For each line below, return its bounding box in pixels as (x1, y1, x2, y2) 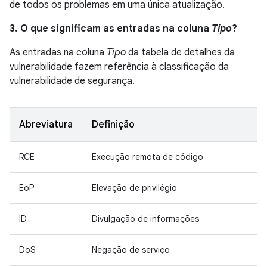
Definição (92, 119, 135, 131)
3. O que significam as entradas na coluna (10, 23, 212, 35)
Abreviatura (19, 119, 73, 131)
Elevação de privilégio (92, 182, 177, 193)
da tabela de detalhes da (126, 46, 235, 58)
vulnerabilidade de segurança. (10, 75, 135, 87)
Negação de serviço (92, 244, 170, 255)
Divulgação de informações (92, 213, 199, 224)
